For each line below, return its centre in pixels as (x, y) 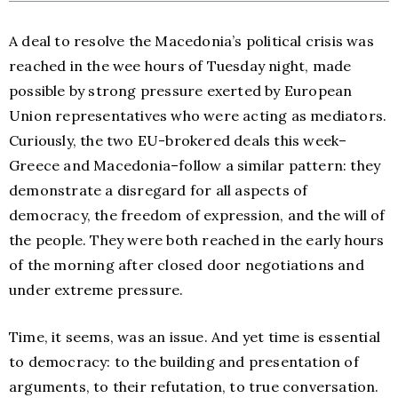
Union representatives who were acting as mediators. (198, 116)
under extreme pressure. (96, 290)
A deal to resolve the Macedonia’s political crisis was (191, 41)
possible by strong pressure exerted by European (181, 91)
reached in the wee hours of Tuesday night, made (180, 66)
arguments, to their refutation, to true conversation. (194, 387)
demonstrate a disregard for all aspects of (159, 191)
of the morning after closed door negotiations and (187, 265)
